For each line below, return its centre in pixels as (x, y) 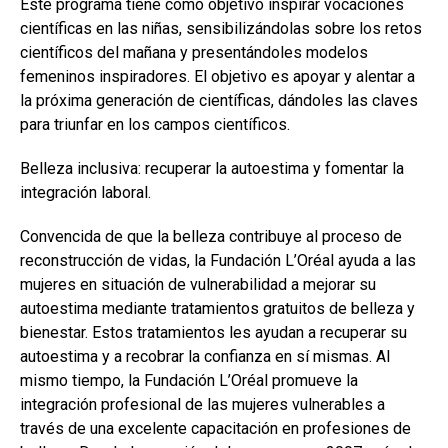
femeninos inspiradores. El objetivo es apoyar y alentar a (217, 76)
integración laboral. (85, 192)
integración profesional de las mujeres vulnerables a (202, 404)
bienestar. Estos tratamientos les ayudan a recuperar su (213, 332)
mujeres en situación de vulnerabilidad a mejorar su (198, 284)
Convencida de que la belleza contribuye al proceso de (211, 236)
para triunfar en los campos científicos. (155, 124)
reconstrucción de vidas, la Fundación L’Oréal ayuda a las (218, 260)
